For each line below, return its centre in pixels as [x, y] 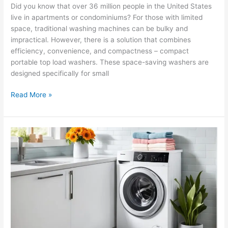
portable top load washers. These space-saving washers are [110, 62]
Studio [21, 177]
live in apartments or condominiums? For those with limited [107, 17]
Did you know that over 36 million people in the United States [111, 6]
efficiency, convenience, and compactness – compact [100, 51]
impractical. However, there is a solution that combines [101, 39]
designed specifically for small [60, 73]
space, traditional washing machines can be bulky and [99, 28]
